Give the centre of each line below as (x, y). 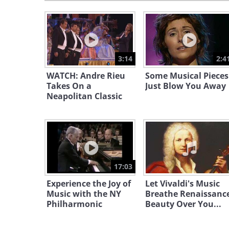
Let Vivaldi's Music (182, 184)
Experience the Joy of (89, 184)
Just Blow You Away (185, 86)
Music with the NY (84, 194)
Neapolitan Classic (84, 96)
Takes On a (69, 86)
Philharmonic (74, 204)
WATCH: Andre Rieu (86, 76)
